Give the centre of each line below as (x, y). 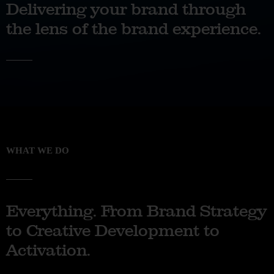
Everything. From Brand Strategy (136, 211)
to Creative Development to (113, 231)
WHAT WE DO (38, 150)
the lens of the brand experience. (134, 29)
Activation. (48, 250)
